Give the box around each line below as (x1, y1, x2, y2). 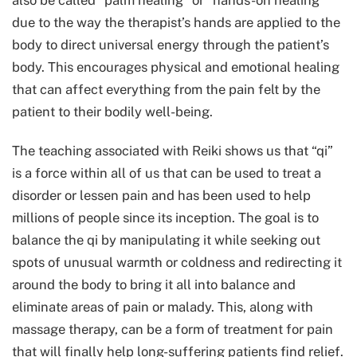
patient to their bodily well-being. (12, 104, 213, 120)
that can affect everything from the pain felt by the (12, 81, 320, 98)
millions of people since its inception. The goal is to (12, 210, 319, 226)
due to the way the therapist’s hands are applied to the (12, 14, 340, 31)
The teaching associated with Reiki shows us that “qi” (12, 143, 333, 159)
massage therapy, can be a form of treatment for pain (12, 321, 333, 338)
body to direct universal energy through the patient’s (12, 37, 329, 53)
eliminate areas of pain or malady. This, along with (12, 299, 313, 316)
